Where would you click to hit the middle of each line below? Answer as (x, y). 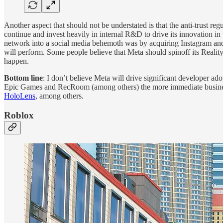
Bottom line (23, 78)
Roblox (19, 115)
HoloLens (20, 96)
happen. (16, 61)
